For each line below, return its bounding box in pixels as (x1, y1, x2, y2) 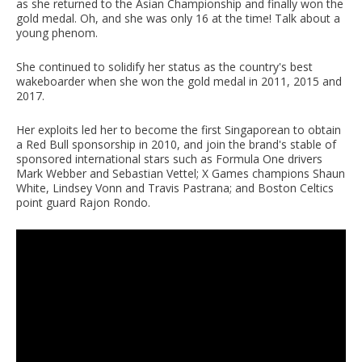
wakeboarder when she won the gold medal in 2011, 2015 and (16, 74, 342, 90)
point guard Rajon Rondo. (16, 195, 150, 211)
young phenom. (16, 25, 98, 41)
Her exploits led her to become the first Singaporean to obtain (16, 122, 341, 138)
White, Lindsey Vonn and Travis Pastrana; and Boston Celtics (16, 180, 334, 196)
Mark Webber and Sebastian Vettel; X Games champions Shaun (16, 166, 345, 182)
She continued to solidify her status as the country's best (16, 59, 313, 75)
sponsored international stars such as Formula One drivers (16, 151, 322, 167)
